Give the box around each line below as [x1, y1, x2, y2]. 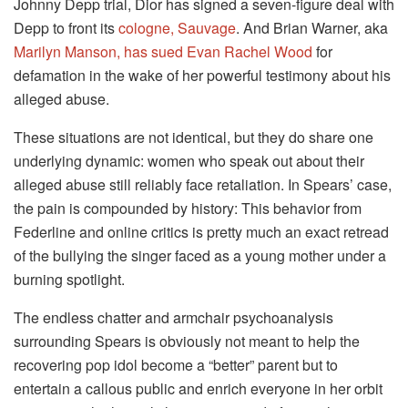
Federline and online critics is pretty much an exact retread [14, 221, 389, 243]
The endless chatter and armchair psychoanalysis [14, 307, 333, 329]
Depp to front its [14, 17, 118, 39]
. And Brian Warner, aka [236, 17, 388, 39]
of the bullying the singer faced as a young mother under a [14, 245, 386, 267]
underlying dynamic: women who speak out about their [14, 150, 364, 172]
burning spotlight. [14, 269, 125, 291]
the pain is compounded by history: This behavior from [14, 198, 362, 219]
